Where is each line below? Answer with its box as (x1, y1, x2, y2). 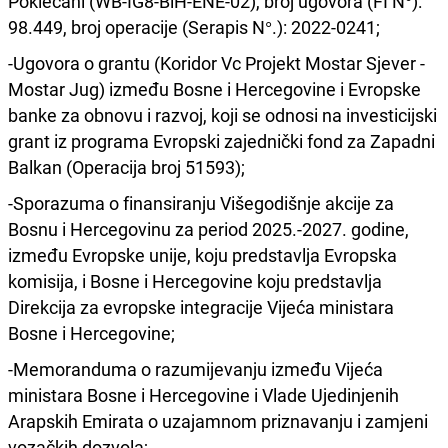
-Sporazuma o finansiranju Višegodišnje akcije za (8, 190, 394, 215)
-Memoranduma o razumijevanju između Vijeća (8, 356, 383, 381)
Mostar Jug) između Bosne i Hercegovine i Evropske (8, 76, 421, 101)
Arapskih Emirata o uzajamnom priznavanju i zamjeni (8, 408, 428, 433)
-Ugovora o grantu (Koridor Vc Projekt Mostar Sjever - (8, 50, 425, 75)
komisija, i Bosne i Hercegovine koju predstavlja (8, 268, 382, 293)
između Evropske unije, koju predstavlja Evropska (8, 242, 397, 267)
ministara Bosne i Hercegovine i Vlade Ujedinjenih (8, 382, 399, 407)
